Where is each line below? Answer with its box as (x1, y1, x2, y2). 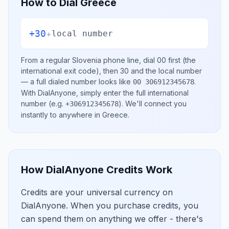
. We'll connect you (122, 99, 187, 108)
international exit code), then (21, 66, 120, 75)
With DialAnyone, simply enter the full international (21, 88, 189, 97)
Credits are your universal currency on (21, 187, 173, 197)
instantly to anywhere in (21, 110, 102, 119)
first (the (166, 56, 196, 64)
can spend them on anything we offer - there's (21, 214, 203, 224)
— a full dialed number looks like (21, 77, 133, 86)
